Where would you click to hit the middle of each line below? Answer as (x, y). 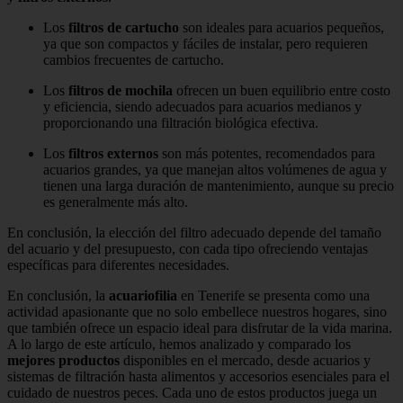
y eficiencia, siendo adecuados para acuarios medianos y (202, 107)
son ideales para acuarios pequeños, (282, 28)
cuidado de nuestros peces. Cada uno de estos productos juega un (192, 393)
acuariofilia (143, 296)
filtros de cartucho (124, 28)
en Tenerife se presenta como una (273, 296)
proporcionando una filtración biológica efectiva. (181, 123)
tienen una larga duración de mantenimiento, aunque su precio (219, 186)
